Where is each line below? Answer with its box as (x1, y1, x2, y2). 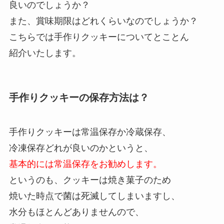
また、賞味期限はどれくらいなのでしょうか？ (8, 16, 198, 26)
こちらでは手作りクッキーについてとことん (8, 32, 189, 42)
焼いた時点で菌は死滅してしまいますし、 (8, 190, 180, 201)
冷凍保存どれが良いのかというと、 (8, 142, 153, 153)
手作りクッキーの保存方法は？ (8, 91, 149, 103)
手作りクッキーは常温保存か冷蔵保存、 (8, 126, 171, 137)
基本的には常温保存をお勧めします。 (8, 158, 162, 169)
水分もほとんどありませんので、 (8, 206, 144, 217)
